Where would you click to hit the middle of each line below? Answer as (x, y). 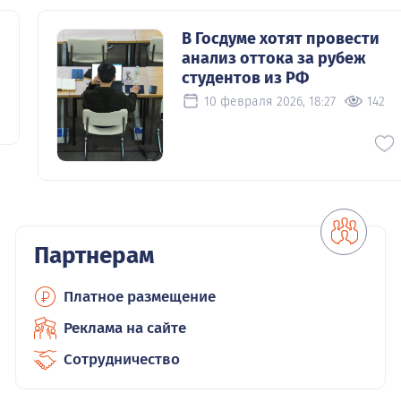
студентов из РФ (245, 78)
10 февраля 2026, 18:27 (270, 101)
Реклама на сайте (125, 328)
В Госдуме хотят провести (281, 39)
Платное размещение (140, 297)
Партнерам (94, 256)
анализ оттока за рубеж (274, 59)
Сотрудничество (122, 360)
